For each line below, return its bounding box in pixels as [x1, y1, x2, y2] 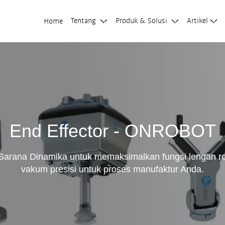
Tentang [71, 16, 98, 26]
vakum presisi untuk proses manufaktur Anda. [21, 164, 204, 174]
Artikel [187, 16, 208, 26]
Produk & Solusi [116, 16, 170, 26]
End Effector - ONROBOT [9, 121, 216, 141]
